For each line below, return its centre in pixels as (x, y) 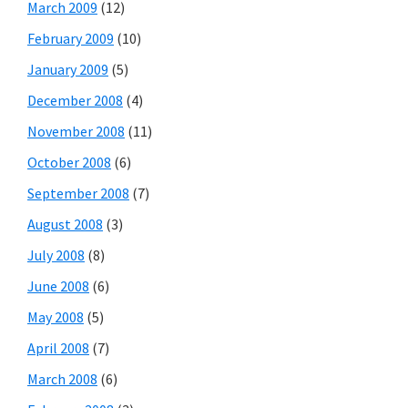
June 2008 (58, 286)
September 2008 (78, 193)
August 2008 (65, 224)
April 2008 (58, 347)
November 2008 (76, 131)
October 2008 (69, 162)
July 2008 (56, 255)
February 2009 (71, 38)
